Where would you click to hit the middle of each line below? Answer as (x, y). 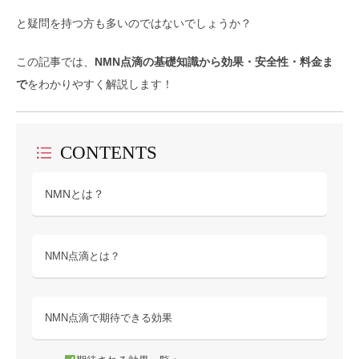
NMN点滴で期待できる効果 (109, 318)
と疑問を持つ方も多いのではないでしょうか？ (134, 23)
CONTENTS (109, 152)
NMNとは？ (75, 194)
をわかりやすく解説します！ (100, 84)
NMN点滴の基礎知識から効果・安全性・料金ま (214, 62)
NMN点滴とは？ (83, 256)
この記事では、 (55, 62)
